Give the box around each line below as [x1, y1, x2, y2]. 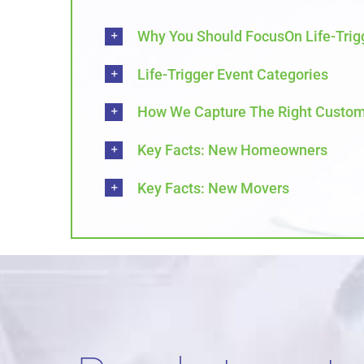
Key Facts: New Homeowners [137, 141, 327, 158]
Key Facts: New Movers [137, 179, 289, 197]
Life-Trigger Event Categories [137, 65, 328, 83]
